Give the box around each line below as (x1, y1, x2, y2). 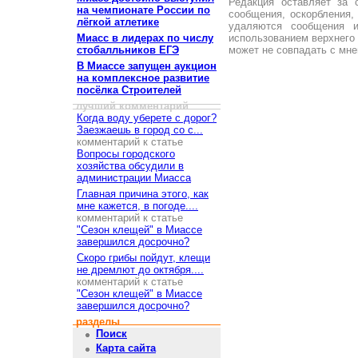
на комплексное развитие (77, 72, 209, 84)
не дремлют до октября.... (77, 264, 204, 276)
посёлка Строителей (77, 84, 181, 96)
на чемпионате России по (77, 4, 210, 16)
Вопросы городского (77, 148, 175, 160)
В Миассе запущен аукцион (77, 60, 217, 72)
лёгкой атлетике (77, 16, 159, 28)
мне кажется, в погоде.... (77, 200, 198, 212)
